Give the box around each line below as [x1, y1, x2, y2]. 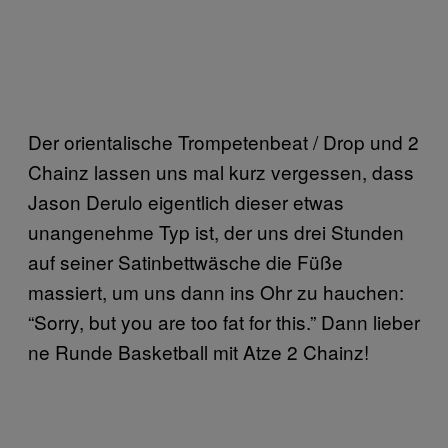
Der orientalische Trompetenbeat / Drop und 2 [28, 128, 419, 156]
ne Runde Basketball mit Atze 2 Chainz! [28, 338, 369, 366]
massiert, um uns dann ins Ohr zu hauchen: [28, 278, 404, 306]
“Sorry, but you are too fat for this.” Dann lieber [28, 308, 420, 336]
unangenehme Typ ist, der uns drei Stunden [28, 218, 404, 246]
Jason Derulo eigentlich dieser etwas [28, 188, 344, 216]
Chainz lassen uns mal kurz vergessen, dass [28, 158, 414, 186]
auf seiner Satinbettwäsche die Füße [28, 248, 343, 276]
